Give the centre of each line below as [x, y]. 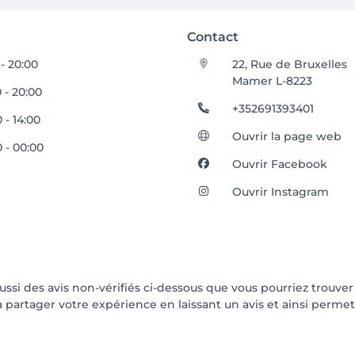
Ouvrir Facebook [280, 164]
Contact [213, 37]
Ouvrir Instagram [281, 192]
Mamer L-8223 [273, 81]
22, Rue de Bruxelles [290, 64]
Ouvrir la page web [287, 136]
